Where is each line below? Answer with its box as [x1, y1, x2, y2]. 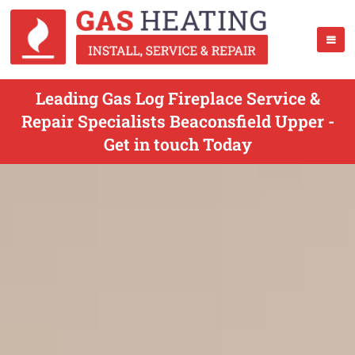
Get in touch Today [103, 133, 252, 155]
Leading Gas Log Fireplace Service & [35, 87, 320, 109]
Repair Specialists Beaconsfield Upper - [21, 110, 334, 132]
